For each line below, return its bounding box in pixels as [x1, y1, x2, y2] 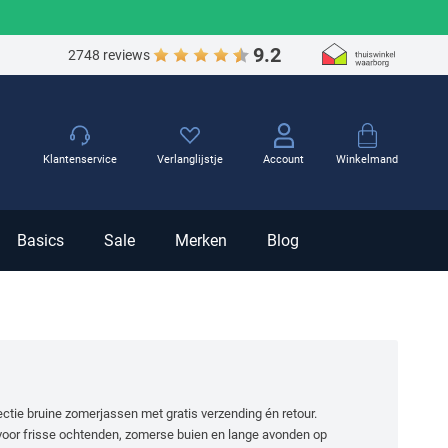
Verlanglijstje [157, 153, 224, 166]
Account [263, 153, 305, 166]
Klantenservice [43, 153, 118, 166]
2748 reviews [68, 46, 150, 63]
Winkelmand [336, 152, 398, 166]
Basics [17, 231, 64, 250]
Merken [175, 231, 227, 250]
